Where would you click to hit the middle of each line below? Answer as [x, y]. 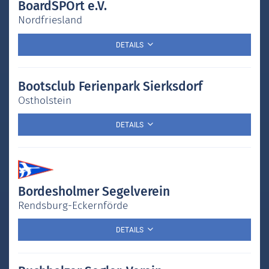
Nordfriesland [50, 20]
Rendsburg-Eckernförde [73, 205]
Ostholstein [45, 100]
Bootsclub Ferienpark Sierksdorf [110, 86]
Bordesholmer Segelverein [94, 191]
